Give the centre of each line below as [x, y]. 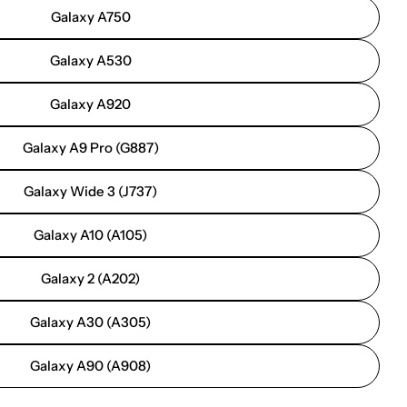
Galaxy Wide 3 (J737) [90, 191]
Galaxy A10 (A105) [90, 235]
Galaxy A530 [90, 60]
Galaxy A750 [90, 17]
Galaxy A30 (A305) [90, 322]
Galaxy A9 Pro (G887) [90, 148]
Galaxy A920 [90, 104]
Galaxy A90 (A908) [90, 366]
